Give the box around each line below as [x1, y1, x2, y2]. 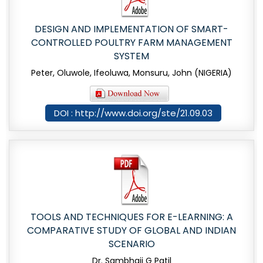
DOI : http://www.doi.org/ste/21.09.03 [54, 107, 213, 120]
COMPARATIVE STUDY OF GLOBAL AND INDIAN [27, 224, 236, 238]
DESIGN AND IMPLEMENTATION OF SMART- [35, 22, 228, 36]
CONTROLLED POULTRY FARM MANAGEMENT [31, 36, 232, 50]
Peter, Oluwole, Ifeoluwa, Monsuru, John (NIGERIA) [31, 67, 232, 79]
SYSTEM [114, 49, 149, 63]
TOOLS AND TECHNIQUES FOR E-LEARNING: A [30, 210, 233, 224]
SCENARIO [108, 237, 155, 251]
